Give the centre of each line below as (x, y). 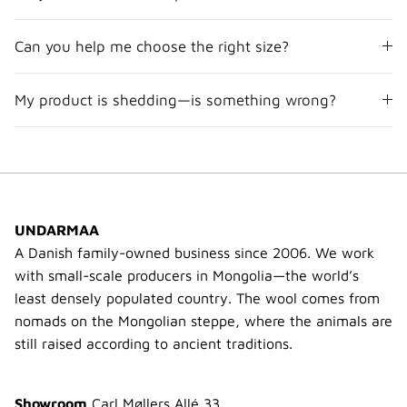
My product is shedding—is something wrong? (175, 99)
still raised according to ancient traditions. (154, 343)
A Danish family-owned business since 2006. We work (194, 252)
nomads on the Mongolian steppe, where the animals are (203, 320)
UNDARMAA (57, 229)
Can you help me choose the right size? (152, 46)
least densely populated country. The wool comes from (197, 298)
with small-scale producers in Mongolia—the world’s (187, 275)
